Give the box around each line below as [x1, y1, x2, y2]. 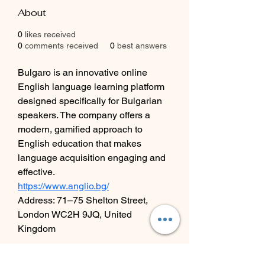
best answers [117, 41, 167, 51]
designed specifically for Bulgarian [18, 95, 164, 107]
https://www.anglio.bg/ [18, 180, 109, 192]
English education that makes [18, 138, 144, 150]
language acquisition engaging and [18, 152, 168, 164]
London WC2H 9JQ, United [18, 209, 134, 221]
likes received [25, 30, 76, 40]
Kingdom [18, 223, 56, 235]
